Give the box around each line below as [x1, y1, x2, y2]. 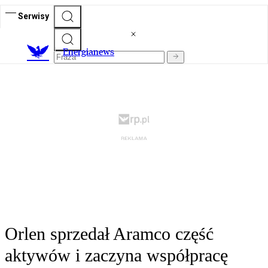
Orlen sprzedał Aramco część [5, 224, 214, 244]
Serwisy [18, 11, 49, 21]
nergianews [68, 46, 114, 58]
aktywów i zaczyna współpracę [5, 245, 228, 266]
